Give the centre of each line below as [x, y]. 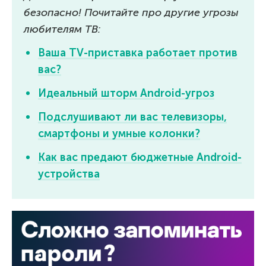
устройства [69, 174]
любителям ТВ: [62, 29]
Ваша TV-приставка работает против [138, 53]
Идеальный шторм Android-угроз [126, 94]
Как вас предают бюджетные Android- [140, 158]
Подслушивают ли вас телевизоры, [132, 117]
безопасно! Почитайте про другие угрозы [131, 13]
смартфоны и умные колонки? [119, 134]
